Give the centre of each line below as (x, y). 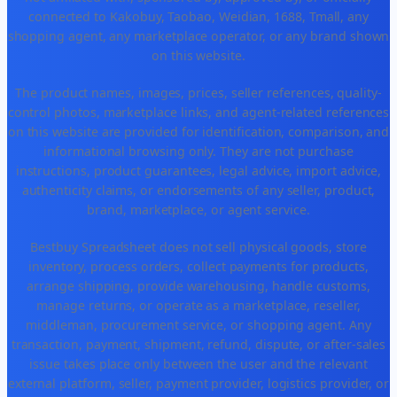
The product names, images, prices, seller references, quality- (198, 93)
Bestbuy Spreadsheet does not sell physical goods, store (198, 247)
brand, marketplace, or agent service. (198, 210)
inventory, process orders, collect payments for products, (198, 267)
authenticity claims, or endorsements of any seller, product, (198, 191)
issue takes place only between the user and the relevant (198, 364)
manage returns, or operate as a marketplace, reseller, (198, 306)
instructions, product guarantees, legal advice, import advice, (198, 171)
